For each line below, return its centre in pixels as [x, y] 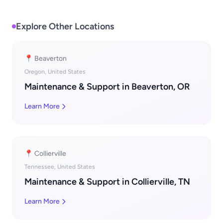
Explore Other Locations [65, 26]
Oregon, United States [55, 72]
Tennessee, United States [60, 167]
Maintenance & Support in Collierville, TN [107, 182]
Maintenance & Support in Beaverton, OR [107, 87]
